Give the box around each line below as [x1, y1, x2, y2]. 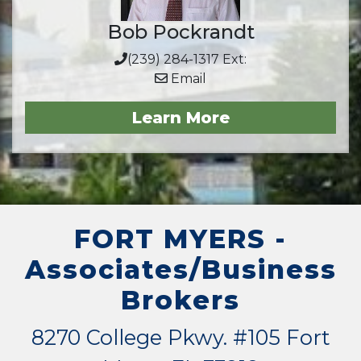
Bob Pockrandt [106, 20, 255, 44]
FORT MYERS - [74, 223, 287, 255]
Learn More [131, 108, 230, 127]
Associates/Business [24, 254, 337, 285]
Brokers [121, 284, 240, 316]
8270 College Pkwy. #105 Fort [31, 325, 330, 350]
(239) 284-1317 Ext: [127, 52, 247, 67]
